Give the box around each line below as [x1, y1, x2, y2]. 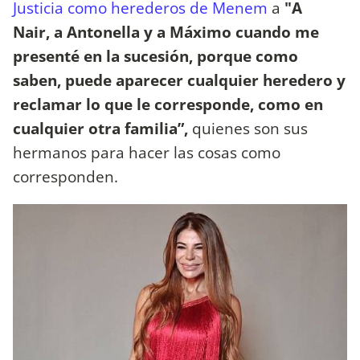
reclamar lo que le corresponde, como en [13, 92, 323, 115]
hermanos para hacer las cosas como [13, 141, 280, 163]
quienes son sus [192, 117, 308, 139]
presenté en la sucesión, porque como [13, 44, 298, 67]
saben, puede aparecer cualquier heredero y [13, 68, 346, 91]
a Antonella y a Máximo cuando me [54, 20, 319, 43]
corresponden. [13, 165, 122, 187]
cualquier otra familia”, [13, 117, 192, 139]
